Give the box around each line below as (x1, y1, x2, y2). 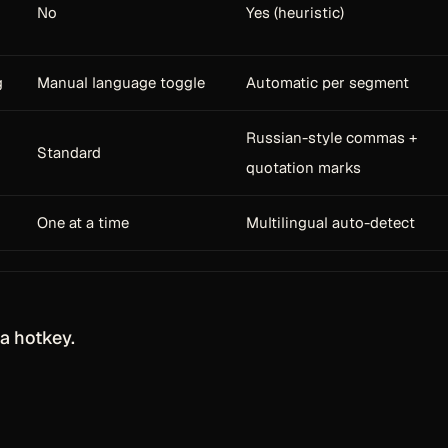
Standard (37, 143, 101, 162)
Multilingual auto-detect (246, 213, 415, 232)
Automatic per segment (246, 73, 409, 92)
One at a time (37, 213, 129, 232)
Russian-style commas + (246, 128, 417, 147)
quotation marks (246, 158, 361, 177)
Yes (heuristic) (246, 3, 344, 22)
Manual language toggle (37, 73, 205, 92)
